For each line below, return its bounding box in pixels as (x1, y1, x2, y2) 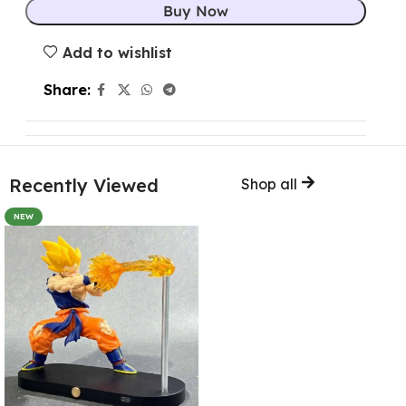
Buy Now (163, 2, 229, 20)
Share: (43, 81, 91, 100)
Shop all (240, 175, 301, 194)
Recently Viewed (9, 174, 159, 198)
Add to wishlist (62, 43, 172, 62)
